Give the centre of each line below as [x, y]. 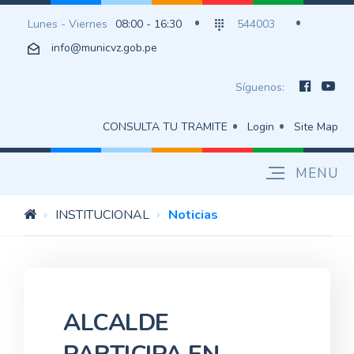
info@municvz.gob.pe [104, 48]
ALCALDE [116, 323]
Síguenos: [262, 87]
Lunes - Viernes [68, 24]
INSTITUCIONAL [102, 215]
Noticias [193, 215]
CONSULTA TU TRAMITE [165, 127]
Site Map [316, 127]
